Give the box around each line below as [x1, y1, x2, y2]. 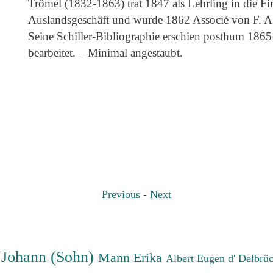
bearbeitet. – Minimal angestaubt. [27, 46, 183, 60]
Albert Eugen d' [166, 252, 239, 264]
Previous [102, 188, 140, 200]
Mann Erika [98, 249, 166, 265]
